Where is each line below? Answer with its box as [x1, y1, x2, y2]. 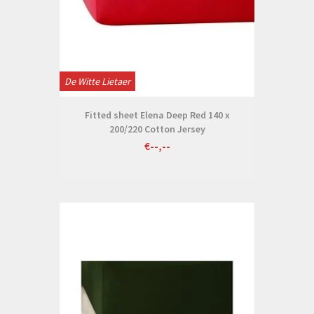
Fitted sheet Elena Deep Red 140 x [84, 108, 230, 121]
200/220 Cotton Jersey [109, 122, 205, 135]
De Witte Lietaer [64, 74, 130, 88]
